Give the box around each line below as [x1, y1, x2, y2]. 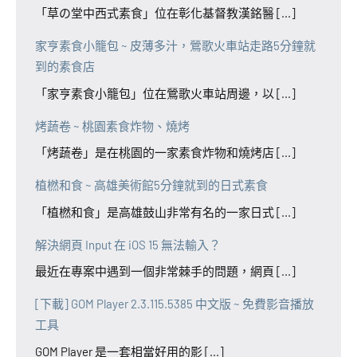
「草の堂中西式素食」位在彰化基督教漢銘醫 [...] [35, 6, 296, 21]
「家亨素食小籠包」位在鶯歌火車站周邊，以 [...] [35, 85, 296, 100]
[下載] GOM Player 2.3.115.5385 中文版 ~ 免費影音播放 [35, 296, 314, 312]
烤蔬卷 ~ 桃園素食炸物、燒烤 [35, 118, 190, 133]
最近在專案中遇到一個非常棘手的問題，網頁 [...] [35, 264, 296, 279]
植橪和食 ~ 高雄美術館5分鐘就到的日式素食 [35, 178, 268, 193]
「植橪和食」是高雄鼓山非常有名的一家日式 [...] [35, 204, 296, 219]
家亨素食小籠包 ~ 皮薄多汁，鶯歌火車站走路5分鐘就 [35, 38, 316, 53]
